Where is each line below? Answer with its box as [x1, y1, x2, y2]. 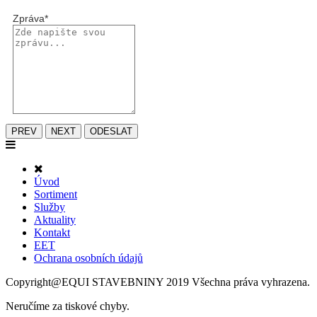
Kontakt [34, 226, 70, 238]
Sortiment [34, 188, 77, 200]
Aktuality [34, 213, 76, 226]
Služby [34, 200, 65, 213]
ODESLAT [90, 125, 132, 137]
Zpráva [13, 12, 45, 24]
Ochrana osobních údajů [34, 251, 143, 264]
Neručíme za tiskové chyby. [6, 299, 129, 312]
